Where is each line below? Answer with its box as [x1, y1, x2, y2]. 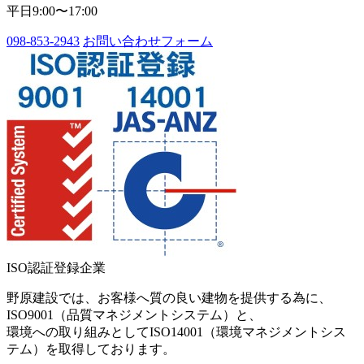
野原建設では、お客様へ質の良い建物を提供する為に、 [6, 290, 331, 305]
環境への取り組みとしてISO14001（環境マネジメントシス [6, 324, 346, 339]
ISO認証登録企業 [6, 260, 106, 275]
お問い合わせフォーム [83, 33, 213, 48]
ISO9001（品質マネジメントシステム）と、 [6, 307, 262, 322]
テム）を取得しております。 [6, 341, 175, 356]
